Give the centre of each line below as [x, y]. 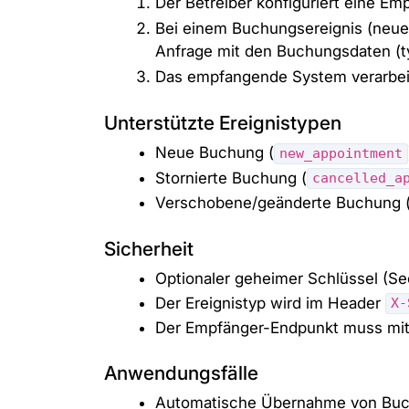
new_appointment [341, 154]
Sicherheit [149, 248]
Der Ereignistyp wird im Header [270, 303]
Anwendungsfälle [181, 373]
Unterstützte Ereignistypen [223, 123]
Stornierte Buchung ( [231, 178]
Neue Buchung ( [215, 153]
